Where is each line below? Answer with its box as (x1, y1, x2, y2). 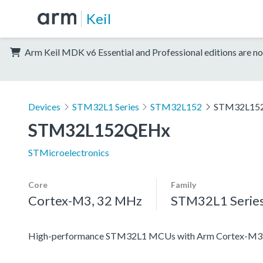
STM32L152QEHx (28, 119, 170, 140)
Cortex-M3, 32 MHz (28, 192, 142, 208)
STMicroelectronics (28, 146, 109, 158)
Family (171, 179, 196, 190)
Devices (28, 100, 60, 112)
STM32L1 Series (72, 100, 139, 112)
